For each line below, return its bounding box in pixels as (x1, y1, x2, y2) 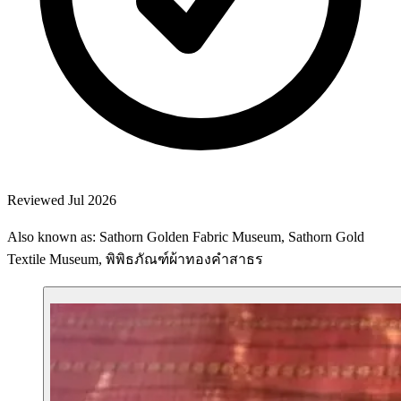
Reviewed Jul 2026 (7, 192, 116, 208)
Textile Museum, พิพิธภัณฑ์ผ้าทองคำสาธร (7, 251, 263, 267)
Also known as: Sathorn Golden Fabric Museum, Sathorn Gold (7, 228, 364, 244)
